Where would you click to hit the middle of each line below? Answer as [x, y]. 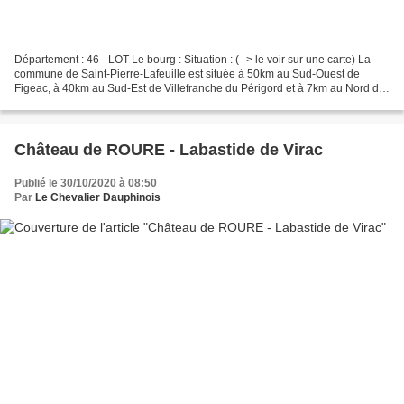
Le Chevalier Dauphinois [98, 198]
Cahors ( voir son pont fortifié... [89, 103]
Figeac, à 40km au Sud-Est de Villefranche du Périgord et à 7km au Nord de [200, 89]
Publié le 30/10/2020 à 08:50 [86, 184]
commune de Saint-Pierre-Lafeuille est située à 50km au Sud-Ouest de [187, 74]
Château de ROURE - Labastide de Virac [169, 150]
